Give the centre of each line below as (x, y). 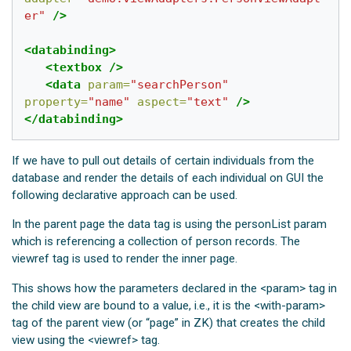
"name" (109, 101)
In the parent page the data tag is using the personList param (170, 224)
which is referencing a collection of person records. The (156, 242)
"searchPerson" (180, 84)
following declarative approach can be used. (125, 195)
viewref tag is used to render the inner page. (125, 259)
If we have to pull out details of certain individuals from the (163, 161)
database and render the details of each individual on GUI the (168, 178)
